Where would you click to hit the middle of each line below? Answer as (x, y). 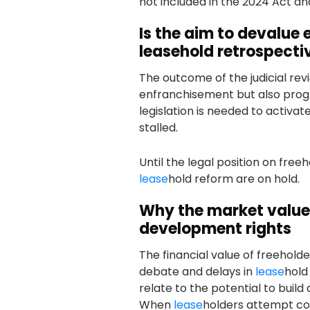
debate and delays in (197, 272)
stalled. (158, 128)
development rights (215, 229)
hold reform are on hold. (234, 179)
